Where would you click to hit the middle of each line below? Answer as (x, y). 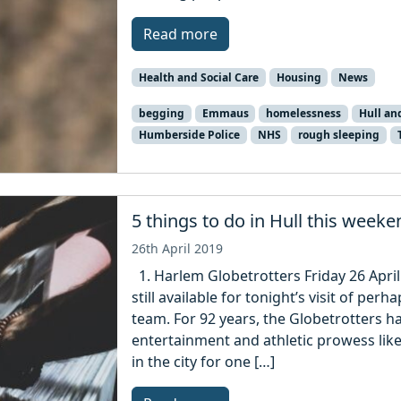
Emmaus (225, 113)
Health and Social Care (198, 77)
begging (161, 113)
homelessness (304, 113)
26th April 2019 (178, 249)
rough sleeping (339, 135)
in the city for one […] (204, 362)
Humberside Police (189, 135)
